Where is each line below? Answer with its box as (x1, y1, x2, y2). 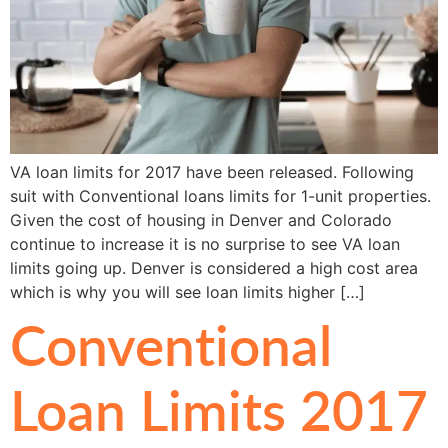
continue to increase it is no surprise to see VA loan (10, 234, 400, 255)
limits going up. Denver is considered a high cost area (10, 258, 418, 279)
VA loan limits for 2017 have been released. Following (10, 162, 414, 183)
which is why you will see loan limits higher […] (10, 282, 365, 303)
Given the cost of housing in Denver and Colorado (10, 210, 392, 231)
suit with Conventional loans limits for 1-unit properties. (10, 186, 431, 207)
